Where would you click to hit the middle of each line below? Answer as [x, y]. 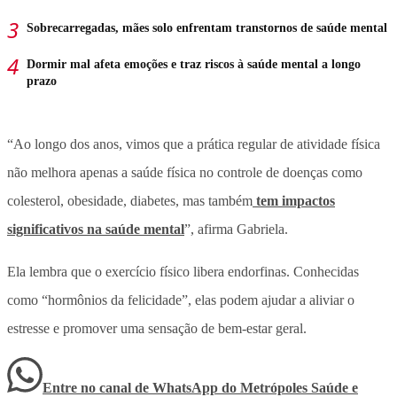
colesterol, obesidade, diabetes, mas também [130, 200]
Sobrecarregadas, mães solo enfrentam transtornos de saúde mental [207, 27]
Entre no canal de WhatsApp [132, 387]
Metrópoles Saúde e [299, 387]
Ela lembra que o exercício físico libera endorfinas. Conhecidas [183, 271]
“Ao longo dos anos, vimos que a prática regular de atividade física [194, 144]
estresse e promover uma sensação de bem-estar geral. [157, 328]
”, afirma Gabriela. [236, 229]
